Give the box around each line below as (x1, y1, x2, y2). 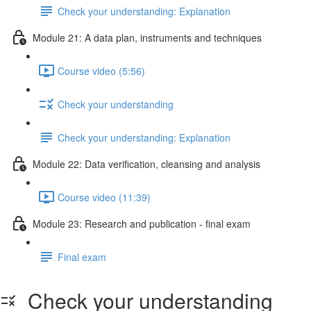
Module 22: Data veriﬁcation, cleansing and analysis (33, 156, 260, 171)
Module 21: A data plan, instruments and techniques (33, 30, 262, 44)
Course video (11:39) (58, 190, 151, 204)
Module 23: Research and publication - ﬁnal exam (33, 216, 251, 230)
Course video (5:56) (58, 63, 145, 78)
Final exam (58, 249, 106, 264)
